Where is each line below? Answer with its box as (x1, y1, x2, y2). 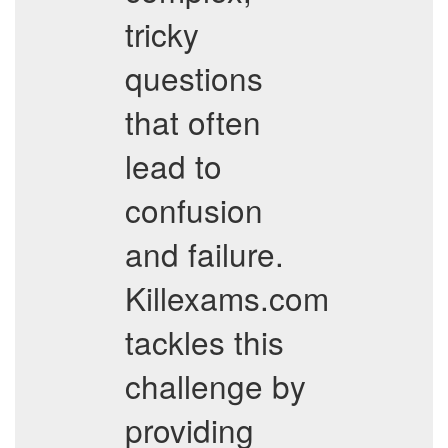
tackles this (125, 319, 284, 364)
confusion (125, 187, 263, 232)
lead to (125, 143, 222, 188)
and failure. (125, 231, 284, 276)
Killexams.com (125, 275, 329, 320)
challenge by (125, 363, 306, 408)
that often (125, 99, 261, 144)
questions (125, 55, 263, 100)
